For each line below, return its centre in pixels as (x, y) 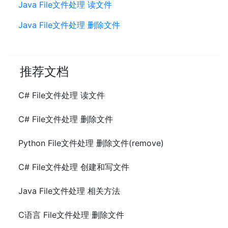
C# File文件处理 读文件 (62, 95)
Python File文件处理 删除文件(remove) (91, 143)
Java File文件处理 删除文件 (69, 25)
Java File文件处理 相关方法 (69, 191)
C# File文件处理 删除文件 (66, 119)
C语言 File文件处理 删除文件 (71, 215)
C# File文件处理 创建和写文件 (74, 167)
